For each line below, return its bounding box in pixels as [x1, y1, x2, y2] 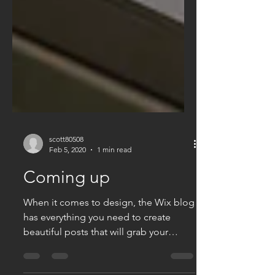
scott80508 [49, 159, 83, 168]
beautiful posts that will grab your [23, 250, 168, 262]
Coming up [23, 192, 110, 212]
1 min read [97, 169, 131, 179]
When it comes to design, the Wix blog [23, 221, 195, 233]
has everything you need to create [23, 236, 171, 247]
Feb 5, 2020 [49, 169, 86, 179]
